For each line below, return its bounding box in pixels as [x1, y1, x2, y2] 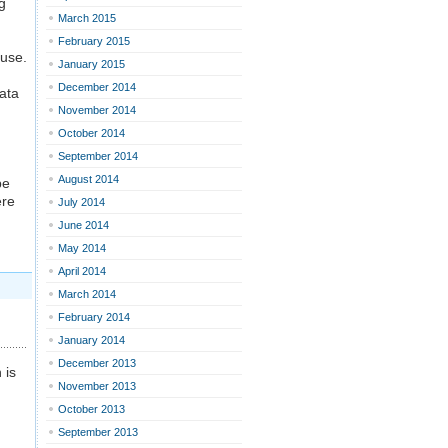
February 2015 [58, 35, 130, 47]
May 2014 [58, 242, 106, 254]
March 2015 [58, 12, 116, 24]
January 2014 [58, 334, 125, 346]
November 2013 [58, 380, 136, 392]
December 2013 [58, 357, 136, 369]
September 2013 [58, 426, 138, 438]
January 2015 [58, 58, 125, 70]
